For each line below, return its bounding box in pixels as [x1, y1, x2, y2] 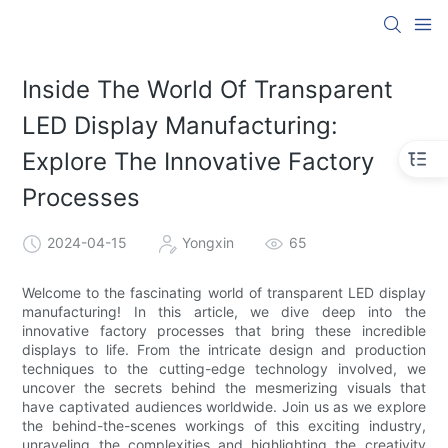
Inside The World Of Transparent [22, 75, 394, 105]
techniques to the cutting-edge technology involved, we [22, 359, 426, 377]
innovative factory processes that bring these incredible [22, 321, 426, 339]
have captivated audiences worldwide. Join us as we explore [22, 397, 426, 415]
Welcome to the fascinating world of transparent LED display [22, 283, 426, 301]
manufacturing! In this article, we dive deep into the [22, 302, 426, 320]
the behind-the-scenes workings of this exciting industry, [22, 416, 426, 434]
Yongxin [182, 233, 235, 251]
